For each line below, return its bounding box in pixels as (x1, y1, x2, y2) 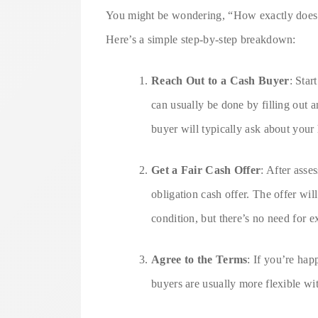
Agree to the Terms (151, 253, 248, 265)
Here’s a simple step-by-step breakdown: (106, 33, 296, 45)
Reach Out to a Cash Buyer (151, 74, 290, 87)
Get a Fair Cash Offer (151, 163, 261, 176)
